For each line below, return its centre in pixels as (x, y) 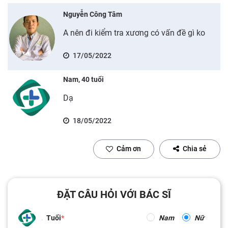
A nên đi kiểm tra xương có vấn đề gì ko (134, 33)
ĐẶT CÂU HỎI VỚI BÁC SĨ (114, 194)
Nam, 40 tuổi (83, 79)
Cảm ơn (129, 149)
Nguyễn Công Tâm (92, 14)
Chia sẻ (195, 149)
